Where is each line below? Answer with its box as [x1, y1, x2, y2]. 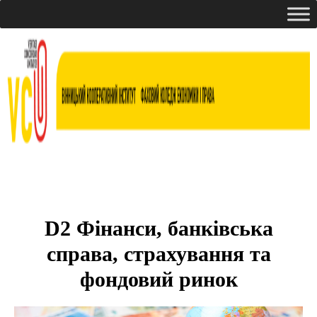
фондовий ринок [79, 267, 238, 291]
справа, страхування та [46, 242, 271, 265]
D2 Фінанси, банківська [44, 217, 273, 240]
